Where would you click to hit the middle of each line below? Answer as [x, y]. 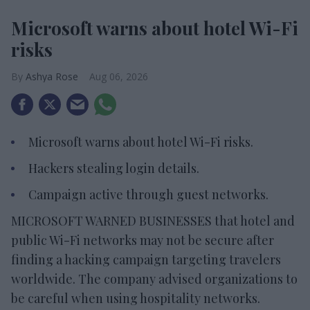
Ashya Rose [52, 77]
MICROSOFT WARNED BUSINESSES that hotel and [153, 221]
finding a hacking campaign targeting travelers [146, 260]
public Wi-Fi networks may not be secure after [143, 240]
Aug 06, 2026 [119, 77]
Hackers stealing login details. [114, 168]
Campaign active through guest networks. [148, 195]
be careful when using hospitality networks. [136, 299]
